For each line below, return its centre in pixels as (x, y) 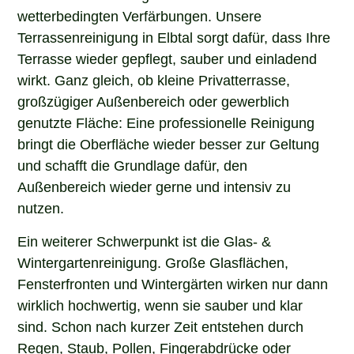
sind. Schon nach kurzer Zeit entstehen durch (161, 325)
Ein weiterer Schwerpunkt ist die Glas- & (145, 240)
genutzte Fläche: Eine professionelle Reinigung (166, 122)
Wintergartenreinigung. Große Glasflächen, (153, 261)
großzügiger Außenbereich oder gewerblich (154, 101)
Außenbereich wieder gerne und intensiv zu (154, 186)
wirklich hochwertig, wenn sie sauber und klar (160, 304)
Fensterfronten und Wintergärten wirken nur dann (173, 282)
